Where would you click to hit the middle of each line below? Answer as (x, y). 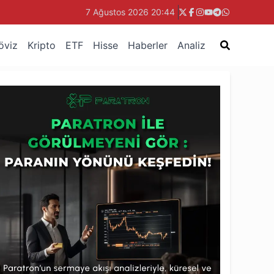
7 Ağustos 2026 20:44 (130, 12)
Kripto (42, 45)
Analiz (191, 45)
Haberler (148, 45)
